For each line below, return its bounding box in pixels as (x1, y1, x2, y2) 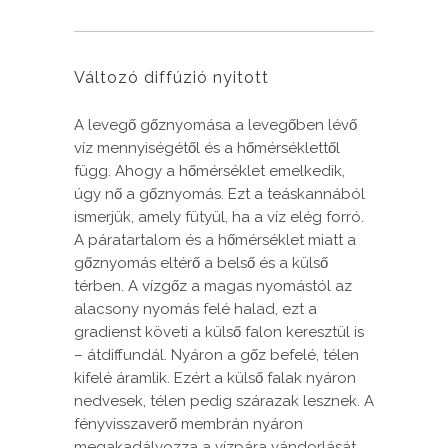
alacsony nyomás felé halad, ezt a (74, 300, 317, 319)
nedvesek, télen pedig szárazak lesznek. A (74, 392, 374, 411)
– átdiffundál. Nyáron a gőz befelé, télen (74, 346, 359, 365)
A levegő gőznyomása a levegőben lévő (74, 116, 357, 135)
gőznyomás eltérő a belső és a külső (74, 254, 328, 273)
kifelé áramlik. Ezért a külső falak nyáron (74, 369, 356, 388)
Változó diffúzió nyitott (74, 68, 269, 88)
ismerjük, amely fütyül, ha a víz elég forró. (74, 208, 364, 227)
